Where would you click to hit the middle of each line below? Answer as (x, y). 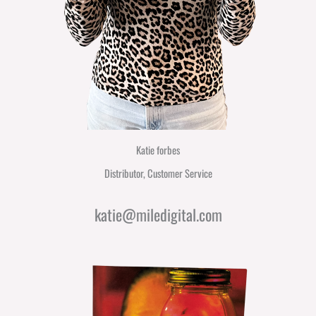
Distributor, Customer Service (158, 174)
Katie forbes (158, 150)
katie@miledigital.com (158, 214)
